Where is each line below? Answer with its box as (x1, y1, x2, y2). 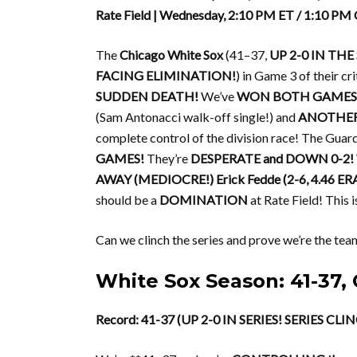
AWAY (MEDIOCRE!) (96, 171, 214, 186)
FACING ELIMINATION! (96, 68, 236, 83)
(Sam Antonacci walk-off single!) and (96, 109, 298, 124)
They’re (144, 151, 190, 166)
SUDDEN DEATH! (96, 88, 198, 104)
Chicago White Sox (120, 47, 223, 62)
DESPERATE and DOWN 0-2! (190, 151, 354, 166)
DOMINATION (159, 192, 248, 207)
